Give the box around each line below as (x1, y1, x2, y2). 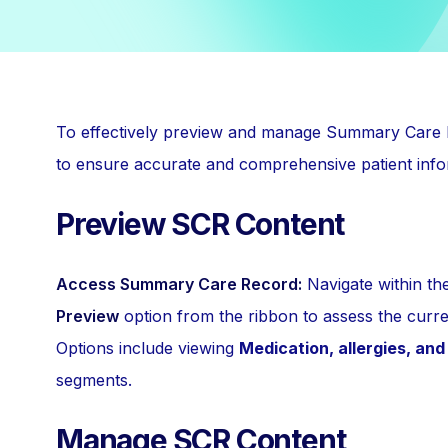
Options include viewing (56, 338, 239, 358)
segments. (56, 370, 132, 390)
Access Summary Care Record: (56, 274, 302, 294)
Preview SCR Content (56, 206, 345, 242)
